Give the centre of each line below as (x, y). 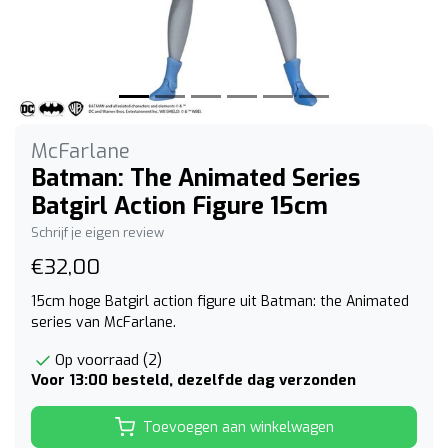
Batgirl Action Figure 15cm (179, 206)
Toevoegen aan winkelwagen (238, 427)
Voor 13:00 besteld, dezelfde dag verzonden (193, 380)
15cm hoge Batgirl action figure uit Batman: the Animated (220, 302)
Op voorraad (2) (108, 360)
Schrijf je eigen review (97, 233)
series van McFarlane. (103, 323)
